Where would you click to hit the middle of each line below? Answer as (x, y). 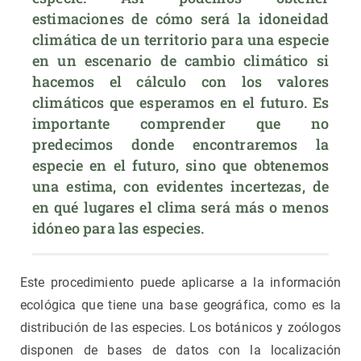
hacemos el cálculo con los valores (180, 81)
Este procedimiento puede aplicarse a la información (180, 282)
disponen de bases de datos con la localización (180, 350)
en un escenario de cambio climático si (180, 60)
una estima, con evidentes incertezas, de (180, 186)
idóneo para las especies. (118, 228)
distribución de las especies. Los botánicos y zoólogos (180, 327)
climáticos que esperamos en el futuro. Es (180, 102)
